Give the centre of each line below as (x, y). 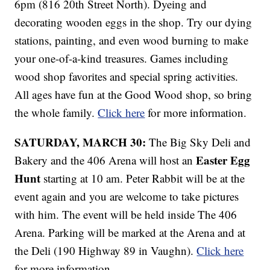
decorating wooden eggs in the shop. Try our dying (133, 22)
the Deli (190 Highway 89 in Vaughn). (106, 251)
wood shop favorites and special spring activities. (127, 77)
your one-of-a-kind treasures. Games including (122, 58)
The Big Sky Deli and (199, 142)
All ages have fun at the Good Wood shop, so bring (133, 95)
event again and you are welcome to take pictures (127, 196)
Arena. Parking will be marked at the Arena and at (130, 233)
